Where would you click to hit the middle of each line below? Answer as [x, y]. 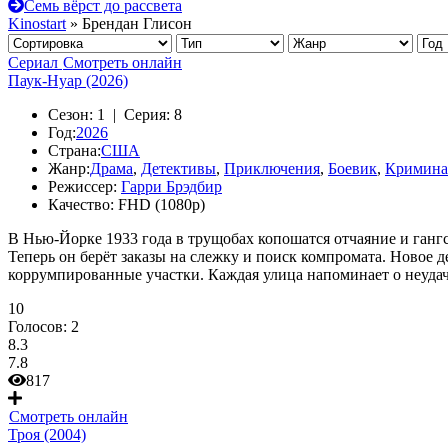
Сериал [33, 62]
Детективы [178, 168]
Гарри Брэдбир [171, 186]
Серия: [147, 114]
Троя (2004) [47, 434]
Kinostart [37, 23]
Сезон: [70, 114]
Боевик [352, 168]
